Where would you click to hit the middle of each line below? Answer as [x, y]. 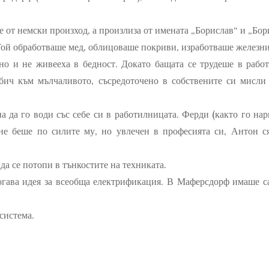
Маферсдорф [203, 182]
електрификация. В [133, 182]
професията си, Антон [213, 131]
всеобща [73, 182]
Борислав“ [216, 30]
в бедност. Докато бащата [129, 64]
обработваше [40, 47]
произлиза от [125, 30]
